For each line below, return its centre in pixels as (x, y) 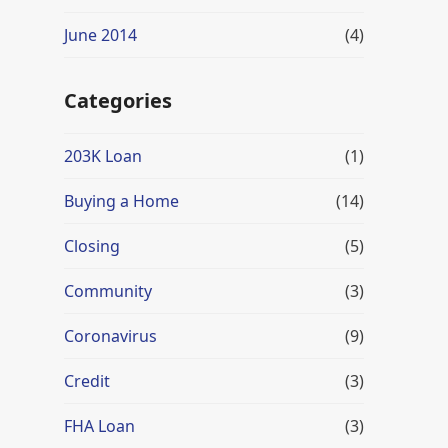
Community (108, 291)
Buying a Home (121, 201)
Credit (87, 381)
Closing (92, 246)
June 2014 (100, 35)
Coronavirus (110, 336)
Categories (118, 100)
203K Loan (103, 156)
